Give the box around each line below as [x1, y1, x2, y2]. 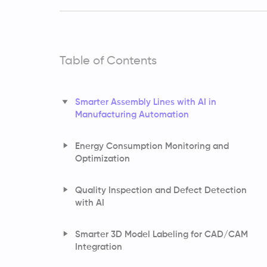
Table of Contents [60, 55, 157, 67]
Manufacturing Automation [75, 110, 189, 119]
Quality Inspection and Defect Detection [75, 185, 247, 195]
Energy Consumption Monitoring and [75, 141, 229, 151]
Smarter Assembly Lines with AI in [75, 97, 216, 107]
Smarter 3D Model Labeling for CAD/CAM [75, 229, 248, 239]
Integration [75, 242, 122, 252]
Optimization [75, 154, 130, 163]
